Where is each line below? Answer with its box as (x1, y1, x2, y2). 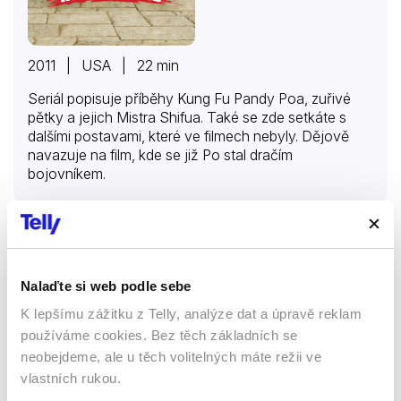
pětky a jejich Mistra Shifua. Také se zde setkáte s (28, 107, 346, 126)
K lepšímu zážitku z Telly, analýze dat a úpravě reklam (21, 306, 362, 321)
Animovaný (217, 320, 281, 336)
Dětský (303, 320, 342, 336)
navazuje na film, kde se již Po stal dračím (28, 145, 293, 164)
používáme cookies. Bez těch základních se (21, 328, 298, 343)
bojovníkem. (28, 164, 106, 183)
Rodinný (278, 289, 327, 305)
